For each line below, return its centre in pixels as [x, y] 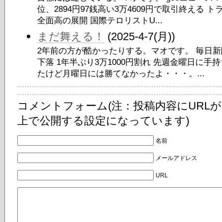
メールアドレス [176, 158]
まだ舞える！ [71, 36]
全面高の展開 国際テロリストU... [100, 21]
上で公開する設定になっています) [103, 121]
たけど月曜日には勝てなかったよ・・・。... [121, 74]
